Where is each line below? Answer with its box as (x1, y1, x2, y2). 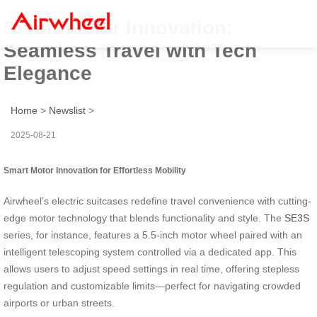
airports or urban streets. (4, 296, 115, 309)
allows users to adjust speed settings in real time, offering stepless (4, 263, 299, 275)
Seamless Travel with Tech (4, 39, 257, 62)
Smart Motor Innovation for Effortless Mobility (4, 165, 186, 175)
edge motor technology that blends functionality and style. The (4, 212, 284, 224)
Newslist (49, 104, 86, 116)
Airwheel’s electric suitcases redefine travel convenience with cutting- (4, 195, 311, 207)
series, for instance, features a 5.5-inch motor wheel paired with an (4, 229, 302, 241)
